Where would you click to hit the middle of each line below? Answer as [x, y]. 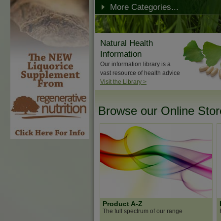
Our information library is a [135, 64]
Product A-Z [123, 204]
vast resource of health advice [140, 73]
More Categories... [144, 7]
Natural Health [127, 43]
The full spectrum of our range [143, 211]
